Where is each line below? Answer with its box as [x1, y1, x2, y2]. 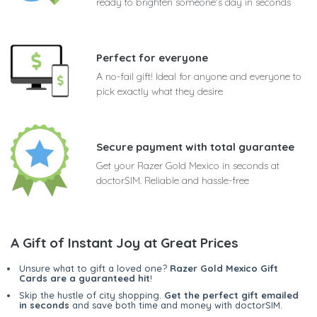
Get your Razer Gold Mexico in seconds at [96, 158, 279, 172]
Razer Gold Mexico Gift [170, 262, 278, 274]
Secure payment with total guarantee [96, 139, 294, 154]
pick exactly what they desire [96, 84, 223, 98]
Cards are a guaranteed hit [19, 272, 150, 284]
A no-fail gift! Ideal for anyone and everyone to [96, 69, 301, 83]
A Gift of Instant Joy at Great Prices [11, 234, 238, 251]
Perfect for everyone [96, 50, 208, 64]
